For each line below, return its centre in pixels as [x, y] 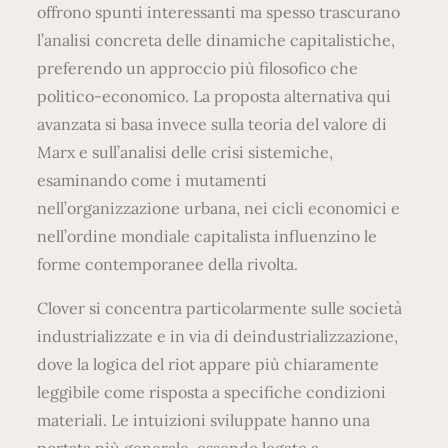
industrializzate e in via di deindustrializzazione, [218, 335]
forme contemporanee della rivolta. [172, 263]
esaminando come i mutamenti [152, 179]
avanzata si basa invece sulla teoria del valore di [212, 123]
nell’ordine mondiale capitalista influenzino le [207, 235]
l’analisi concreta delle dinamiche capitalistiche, [216, 39]
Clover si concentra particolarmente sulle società [220, 307]
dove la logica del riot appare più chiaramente [208, 363]
